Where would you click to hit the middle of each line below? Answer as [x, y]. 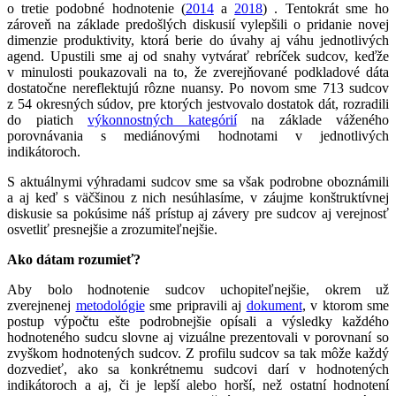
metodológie [110, 305]
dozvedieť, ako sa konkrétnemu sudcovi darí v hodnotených [198, 369]
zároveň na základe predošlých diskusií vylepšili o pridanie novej [198, 24]
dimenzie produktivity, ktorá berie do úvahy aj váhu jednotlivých [198, 40]
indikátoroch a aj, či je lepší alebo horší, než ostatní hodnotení [198, 385]
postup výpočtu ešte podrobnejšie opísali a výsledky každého [198, 321]
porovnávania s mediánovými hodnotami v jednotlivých [198, 135]
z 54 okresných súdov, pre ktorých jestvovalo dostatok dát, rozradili [198, 103]
